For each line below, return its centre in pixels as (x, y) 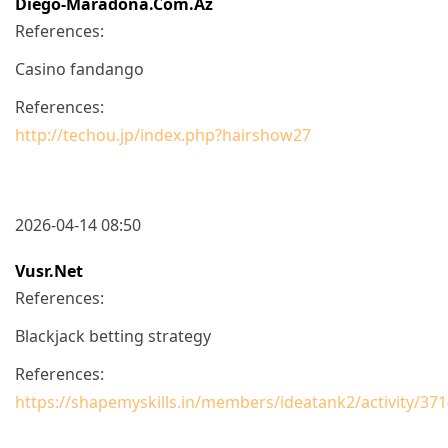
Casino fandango (79, 68)
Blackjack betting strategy (113, 335)
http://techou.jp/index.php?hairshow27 (163, 134)
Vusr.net (49, 270)
